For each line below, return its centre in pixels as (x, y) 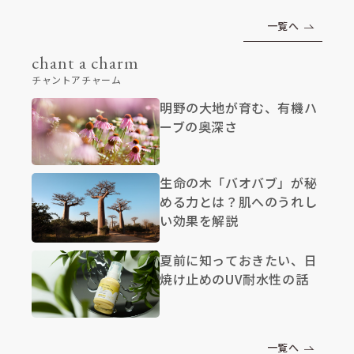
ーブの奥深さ (199, 126)
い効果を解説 (199, 220)
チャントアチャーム (77, 79)
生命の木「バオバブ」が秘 (239, 182)
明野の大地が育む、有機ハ (239, 107)
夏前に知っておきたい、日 (239, 260)
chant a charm (86, 62)
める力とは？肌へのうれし (239, 201)
